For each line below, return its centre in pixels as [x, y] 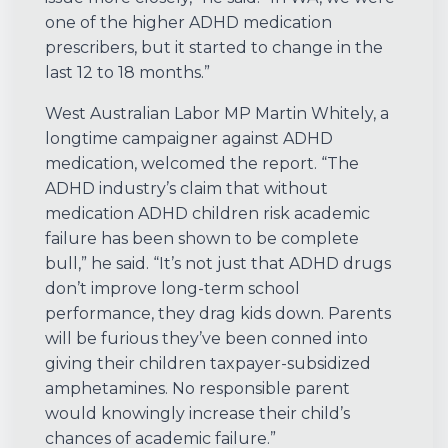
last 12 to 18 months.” [127, 73]
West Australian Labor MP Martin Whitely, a [217, 114]
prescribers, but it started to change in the [214, 48]
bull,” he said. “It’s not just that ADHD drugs [218, 264]
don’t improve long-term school [172, 289]
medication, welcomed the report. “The [202, 164]
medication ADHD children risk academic [207, 214]
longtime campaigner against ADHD [189, 139]
